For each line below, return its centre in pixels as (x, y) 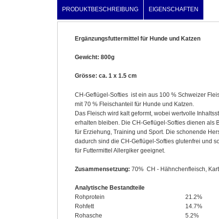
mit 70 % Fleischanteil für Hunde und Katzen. (134, 104)
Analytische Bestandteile (110, 187)
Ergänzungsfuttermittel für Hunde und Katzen (138, 39)
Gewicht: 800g (95, 57)
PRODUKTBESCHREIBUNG (100, 9)
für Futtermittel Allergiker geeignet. (120, 150)
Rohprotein (90, 197)
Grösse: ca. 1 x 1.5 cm (106, 76)
